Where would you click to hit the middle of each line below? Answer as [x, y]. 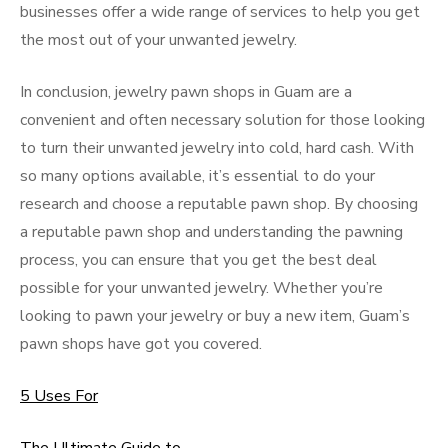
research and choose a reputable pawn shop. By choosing [219, 204]
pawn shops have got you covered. [141, 344]
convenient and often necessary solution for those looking [222, 120]
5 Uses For [59, 396]
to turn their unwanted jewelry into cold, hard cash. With [217, 148]
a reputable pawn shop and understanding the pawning [211, 232]
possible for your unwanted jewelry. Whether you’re [201, 288]
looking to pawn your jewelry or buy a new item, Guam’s [215, 316]
